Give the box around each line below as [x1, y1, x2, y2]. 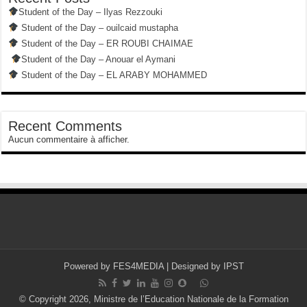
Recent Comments [8, 118, 123, 134]
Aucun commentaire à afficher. [8, 134, 130, 145]
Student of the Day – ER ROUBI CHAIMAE [19, 38, 194, 49]
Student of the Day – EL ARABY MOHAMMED [19, 69, 208, 80]
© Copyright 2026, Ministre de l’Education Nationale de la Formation [19, 293, 288, 304]
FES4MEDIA [112, 260, 164, 271]
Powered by [63, 260, 113, 271]
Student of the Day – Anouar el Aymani [21, 53, 176, 64]
